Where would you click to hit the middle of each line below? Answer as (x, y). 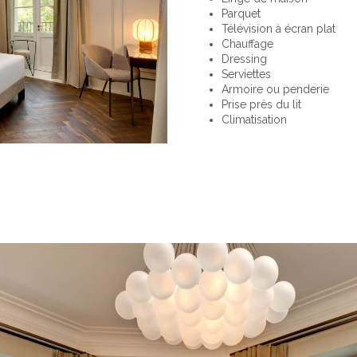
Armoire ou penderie (275, 89)
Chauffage (247, 43)
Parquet (241, 13)
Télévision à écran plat (279, 28)
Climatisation (254, 119)
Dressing (244, 59)
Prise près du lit (261, 104)
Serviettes (246, 74)
